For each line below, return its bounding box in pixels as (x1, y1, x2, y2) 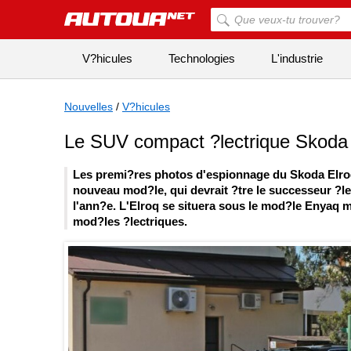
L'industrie (271, 52, 323, 65)
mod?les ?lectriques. (73, 215, 187, 229)
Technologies (168, 52, 235, 65)
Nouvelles (64, 100, 113, 113)
